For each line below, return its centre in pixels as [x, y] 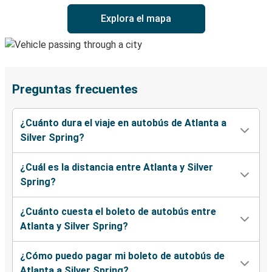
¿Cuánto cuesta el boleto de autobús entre [118, 212]
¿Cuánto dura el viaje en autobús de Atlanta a [123, 123]
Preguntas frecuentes [75, 90]
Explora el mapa [136, 19]
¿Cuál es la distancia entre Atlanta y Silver [117, 168]
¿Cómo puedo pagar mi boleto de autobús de [122, 256]
